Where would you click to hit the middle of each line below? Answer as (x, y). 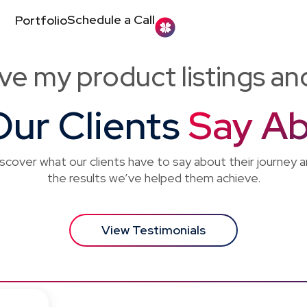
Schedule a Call (111, 19)
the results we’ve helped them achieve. (153, 178)
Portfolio (41, 20)
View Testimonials (153, 230)
